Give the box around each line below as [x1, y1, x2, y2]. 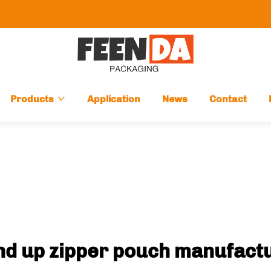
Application [87, 93, 140, 105]
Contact [209, 93, 247, 105]
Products [10, 93, 54, 105]
